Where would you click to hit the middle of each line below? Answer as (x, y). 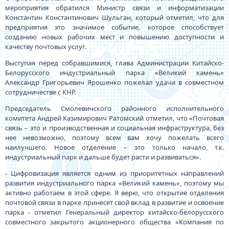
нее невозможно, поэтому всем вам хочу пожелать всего (114, 138)
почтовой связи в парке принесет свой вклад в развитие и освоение (114, 202)
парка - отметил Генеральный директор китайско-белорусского (114, 212)
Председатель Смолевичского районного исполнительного (114, 108)
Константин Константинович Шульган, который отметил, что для (114, 17)
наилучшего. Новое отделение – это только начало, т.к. (114, 147)
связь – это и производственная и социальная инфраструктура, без (114, 128)
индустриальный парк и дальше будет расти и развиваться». (103, 157)
